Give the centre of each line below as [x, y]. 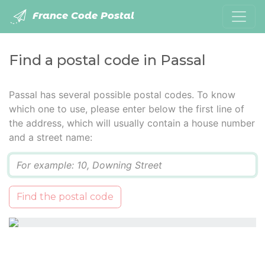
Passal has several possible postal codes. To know [122, 95]
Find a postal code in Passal [107, 60]
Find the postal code [65, 197]
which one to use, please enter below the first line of [127, 109]
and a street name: [51, 137]
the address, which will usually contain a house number [132, 123]
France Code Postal [82, 16]
